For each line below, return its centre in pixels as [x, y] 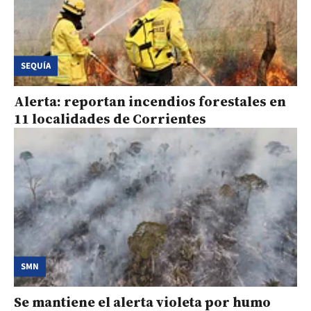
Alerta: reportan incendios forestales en [150, 101]
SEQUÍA [36, 66]
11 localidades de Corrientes [110, 119]
